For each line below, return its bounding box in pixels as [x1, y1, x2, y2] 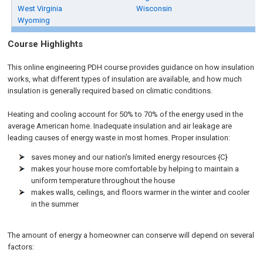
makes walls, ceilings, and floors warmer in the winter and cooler [31, 188, 250, 197]
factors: [8, 242, 35, 251]
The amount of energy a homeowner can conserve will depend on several [8, 231, 255, 240]
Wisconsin [136, 4, 173, 13]
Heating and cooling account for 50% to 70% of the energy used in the [8, 110, 244, 119]
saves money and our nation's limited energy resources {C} [31, 153, 228, 161]
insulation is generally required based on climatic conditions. [8, 86, 213, 95]
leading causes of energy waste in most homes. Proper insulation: [8, 133, 231, 142]
